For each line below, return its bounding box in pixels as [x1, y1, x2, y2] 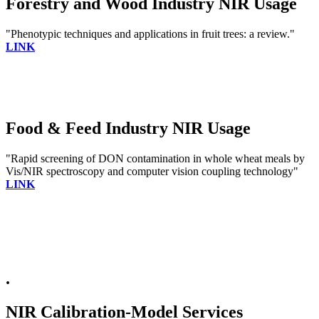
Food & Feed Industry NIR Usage [6, 119, 251, 138]
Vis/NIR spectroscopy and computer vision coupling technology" [6, 165, 298, 178]
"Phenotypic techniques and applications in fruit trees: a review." [6, 28, 295, 41]
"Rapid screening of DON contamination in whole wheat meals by [6, 152, 305, 165]
